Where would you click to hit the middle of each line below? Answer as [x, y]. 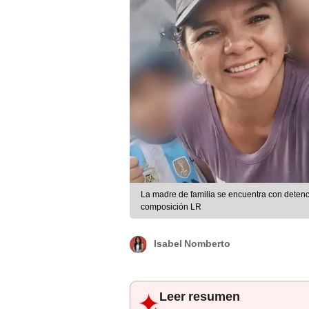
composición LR [171, 207]
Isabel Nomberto [192, 244]
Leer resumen [200, 297]
